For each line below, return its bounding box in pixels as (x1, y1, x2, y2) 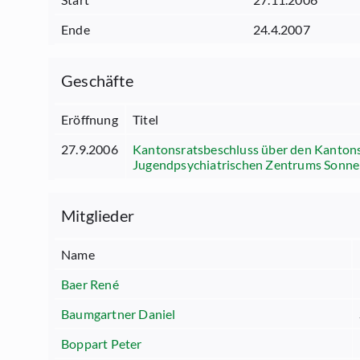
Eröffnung (61, 112, 118, 127)
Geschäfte (61, 71, 133, 90)
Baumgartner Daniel (61, 306, 176, 321)
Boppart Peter (61, 336, 142, 351)
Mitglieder (61, 206, 134, 225)
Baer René (61, 276, 119, 292)
